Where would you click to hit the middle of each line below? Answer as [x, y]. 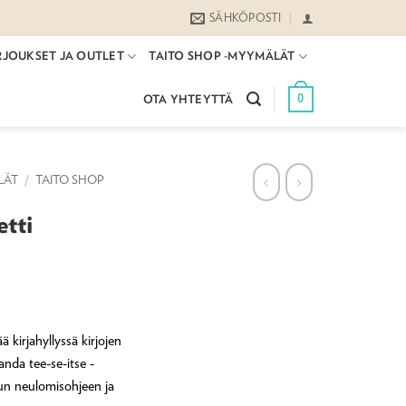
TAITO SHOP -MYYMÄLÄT [222, 56]
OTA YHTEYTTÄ [188, 99]
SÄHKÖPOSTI [246, 18]
